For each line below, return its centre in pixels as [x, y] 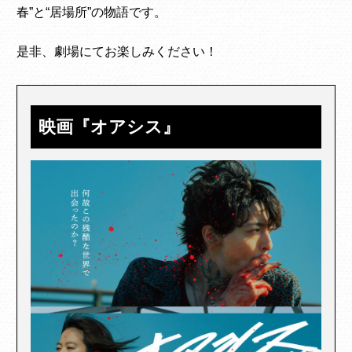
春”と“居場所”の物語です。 [92, 13]
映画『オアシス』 [110, 127]
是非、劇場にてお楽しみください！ [117, 52]
